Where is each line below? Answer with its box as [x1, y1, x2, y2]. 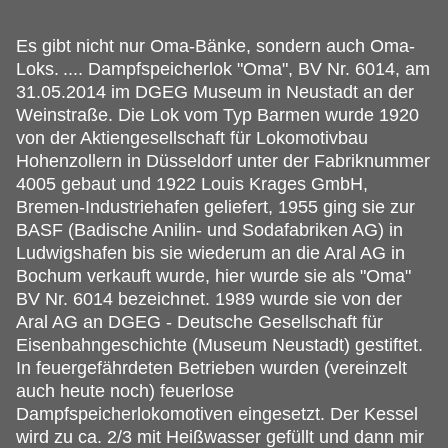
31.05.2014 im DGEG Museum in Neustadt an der [16, 82, 414, 103]
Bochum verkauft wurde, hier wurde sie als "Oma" [16, 266, 411, 287]
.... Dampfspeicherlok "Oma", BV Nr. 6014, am [63, 59, 430, 80]
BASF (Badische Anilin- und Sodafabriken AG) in [16, 220, 403, 241]
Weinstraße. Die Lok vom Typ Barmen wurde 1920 [16, 105, 419, 126]
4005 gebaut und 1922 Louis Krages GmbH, [16, 174, 368, 195]
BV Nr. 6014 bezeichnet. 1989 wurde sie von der [16, 289, 402, 310]
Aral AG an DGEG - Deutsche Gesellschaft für [16, 312, 383, 333]
